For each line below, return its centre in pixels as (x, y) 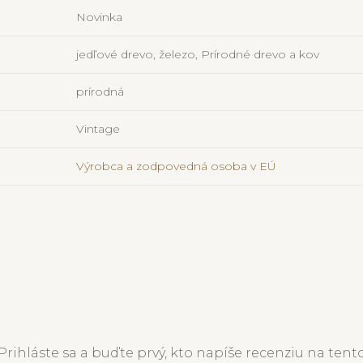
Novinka (100, 17)
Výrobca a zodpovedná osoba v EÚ (177, 166)
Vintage (98, 128)
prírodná (100, 91)
